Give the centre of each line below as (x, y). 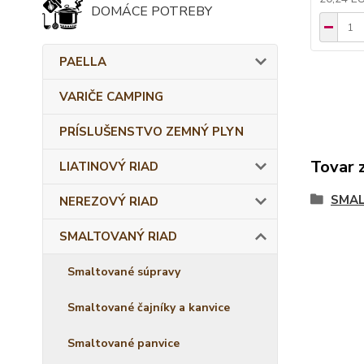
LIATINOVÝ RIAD (109, 167)
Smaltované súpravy (124, 272)
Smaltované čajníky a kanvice (149, 308)
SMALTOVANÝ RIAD (118, 236)
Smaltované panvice (123, 343)
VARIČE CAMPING (111, 97)
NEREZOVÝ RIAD (109, 201)
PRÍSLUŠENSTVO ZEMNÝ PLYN (152, 132)
